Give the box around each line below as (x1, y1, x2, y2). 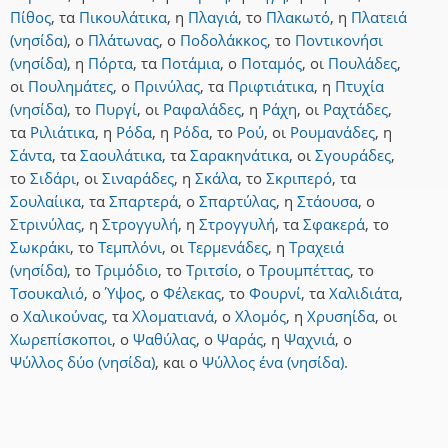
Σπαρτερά (109, 191, 178, 212)
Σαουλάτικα (80, 145, 162, 166)
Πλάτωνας (88, 30, 159, 51)
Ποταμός (241, 53, 302, 74)
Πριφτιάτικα (228, 76, 314, 97)
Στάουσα (297, 191, 358, 212)
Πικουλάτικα (79, 7, 167, 28)
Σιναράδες (102, 168, 174, 189)
